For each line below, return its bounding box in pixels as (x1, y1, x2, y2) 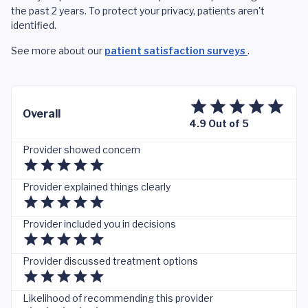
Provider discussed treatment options (23, 255, 198, 267)
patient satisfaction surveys (104, 45, 247, 56)
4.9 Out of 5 (189, 118, 249, 129)
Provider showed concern (23, 144, 140, 155)
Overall (23, 107, 60, 120)
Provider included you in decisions (23, 218, 176, 230)
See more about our (11, 45, 104, 56)
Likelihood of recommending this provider (23, 292, 213, 304)
